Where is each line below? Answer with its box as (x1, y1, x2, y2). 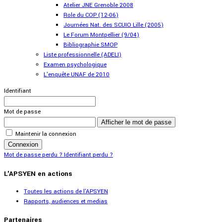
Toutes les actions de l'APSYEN (24, 187, 108, 196)
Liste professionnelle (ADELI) (44, 51, 121, 59)
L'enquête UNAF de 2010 (44, 70, 110, 79)
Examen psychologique (44, 60, 107, 69)
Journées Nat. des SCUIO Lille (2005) (63, 21, 164, 30)
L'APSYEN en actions (4, 168, 72, 178)
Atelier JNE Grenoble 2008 (63, 1, 133, 10)
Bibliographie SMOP (63, 41, 117, 50)
